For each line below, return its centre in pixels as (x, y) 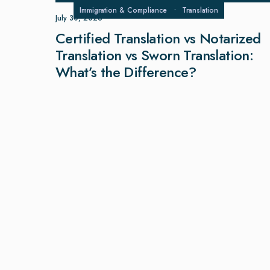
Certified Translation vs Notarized (158, 38)
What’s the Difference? (126, 72)
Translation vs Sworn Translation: (155, 55)
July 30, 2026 (79, 18)
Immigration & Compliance (123, 10)
